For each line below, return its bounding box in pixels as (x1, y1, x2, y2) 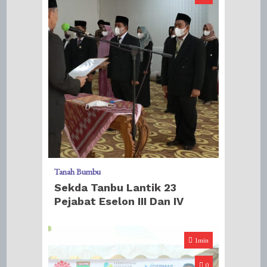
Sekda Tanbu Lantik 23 (54, 181, 177, 194)
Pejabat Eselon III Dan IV (54, 194, 184, 207)
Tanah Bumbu (54, 166, 101, 177)
